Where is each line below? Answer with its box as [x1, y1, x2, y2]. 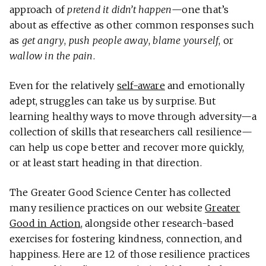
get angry [21, 34, 65, 46]
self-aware [116, 79, 165, 91]
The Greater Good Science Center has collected [9, 186, 232, 198]
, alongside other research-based [80, 217, 235, 229]
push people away [68, 34, 149, 46]
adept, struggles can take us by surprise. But [9, 94, 216, 107]
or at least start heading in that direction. [9, 156, 202, 169]
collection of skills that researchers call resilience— [9, 125, 252, 138]
